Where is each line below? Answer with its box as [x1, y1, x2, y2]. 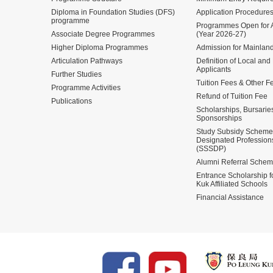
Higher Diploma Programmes [51, 43, 148, 52]
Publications [51, 96, 92, 105]
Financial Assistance [196, 193, 264, 202]
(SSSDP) [196, 144, 226, 153]
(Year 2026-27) [196, 29, 246, 38]
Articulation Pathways [51, 56, 122, 65]
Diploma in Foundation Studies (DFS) [51, 7, 175, 16]
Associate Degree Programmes [51, 29, 155, 38]
